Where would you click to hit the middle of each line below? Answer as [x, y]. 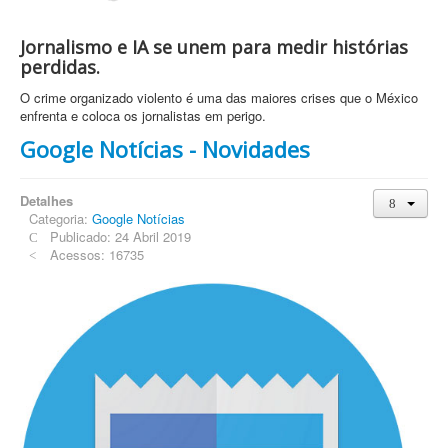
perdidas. [60, 66]
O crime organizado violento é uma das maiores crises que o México [219, 97]
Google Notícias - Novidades [165, 148]
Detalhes [46, 200]
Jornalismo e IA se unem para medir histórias [214, 46]
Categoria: [60, 218]
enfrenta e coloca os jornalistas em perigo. [143, 115]
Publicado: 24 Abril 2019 [121, 236]
